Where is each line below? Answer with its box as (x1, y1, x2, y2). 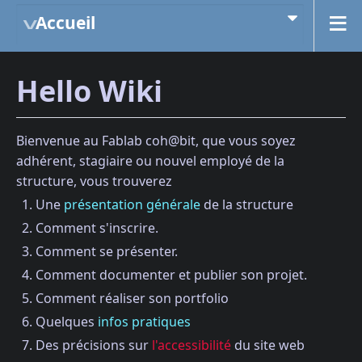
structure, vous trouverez (16, 171, 172, 190)
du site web (231, 335, 305, 354)
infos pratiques (98, 312, 191, 330)
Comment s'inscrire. (36, 218, 158, 237)
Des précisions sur (36, 335, 152, 354)
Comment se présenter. (36, 242, 178, 260)
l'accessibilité (152, 335, 231, 354)
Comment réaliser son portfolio (36, 288, 229, 307)
